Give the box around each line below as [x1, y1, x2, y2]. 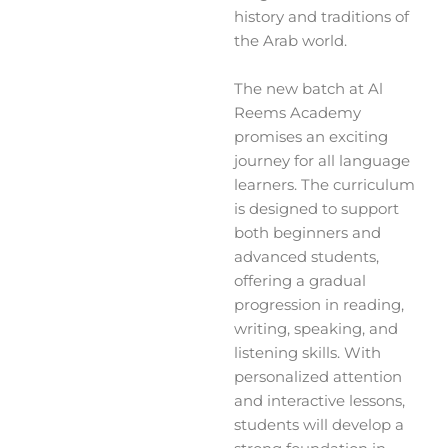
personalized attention [234, 367, 402, 386]
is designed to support [234, 199, 399, 218]
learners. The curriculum [234, 175, 415, 194]
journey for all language [234, 151, 410, 170]
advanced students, [234, 247, 379, 266]
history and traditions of [234, 8, 409, 27]
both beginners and [234, 223, 381, 242]
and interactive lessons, [234, 391, 405, 410]
